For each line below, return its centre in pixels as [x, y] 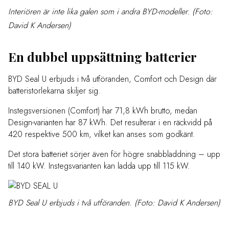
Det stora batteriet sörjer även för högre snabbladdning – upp [114, 154]
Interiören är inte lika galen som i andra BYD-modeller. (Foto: [110, 12]
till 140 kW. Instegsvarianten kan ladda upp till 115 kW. [99, 166]
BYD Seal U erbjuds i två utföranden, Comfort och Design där [112, 79]
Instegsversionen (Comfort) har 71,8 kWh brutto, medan [103, 111]
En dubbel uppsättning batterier [102, 57]
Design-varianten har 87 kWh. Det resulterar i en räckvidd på [110, 123]
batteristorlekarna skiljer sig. [54, 91]
